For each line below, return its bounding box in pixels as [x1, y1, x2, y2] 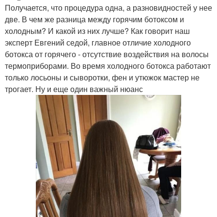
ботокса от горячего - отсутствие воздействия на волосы [5, 48, 209, 60]
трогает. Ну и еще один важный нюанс [5, 83, 143, 94]
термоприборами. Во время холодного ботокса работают [5, 60, 211, 71]
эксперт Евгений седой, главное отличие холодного [5, 36, 191, 48]
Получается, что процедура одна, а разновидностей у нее [5, 1, 212, 13]
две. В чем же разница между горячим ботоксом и [5, 13, 184, 25]
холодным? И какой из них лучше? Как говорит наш [5, 25, 190, 36]
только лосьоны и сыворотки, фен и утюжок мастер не [5, 71, 200, 83]
